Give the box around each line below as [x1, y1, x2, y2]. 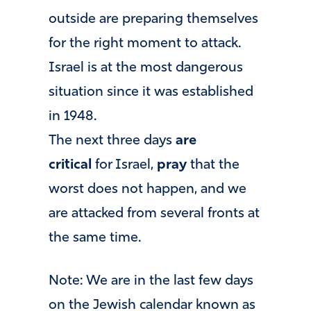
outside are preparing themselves [49, 12, 258, 26]
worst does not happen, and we [49, 182, 246, 196]
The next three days [49, 133, 176, 148]
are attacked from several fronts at [49, 206, 260, 221]
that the [187, 158, 239, 172]
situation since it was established [49, 85, 253, 99]
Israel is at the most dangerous [49, 60, 243, 75]
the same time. [49, 230, 141, 245]
